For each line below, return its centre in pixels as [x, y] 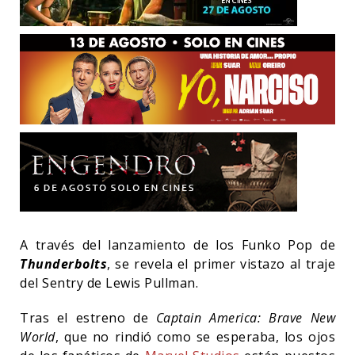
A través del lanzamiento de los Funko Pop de [177, 244]
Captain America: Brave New [246, 317]
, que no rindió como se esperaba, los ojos [195, 336]
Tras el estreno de [88, 317]
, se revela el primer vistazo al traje [221, 263]
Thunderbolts [63, 263]
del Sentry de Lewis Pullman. [109, 282]
